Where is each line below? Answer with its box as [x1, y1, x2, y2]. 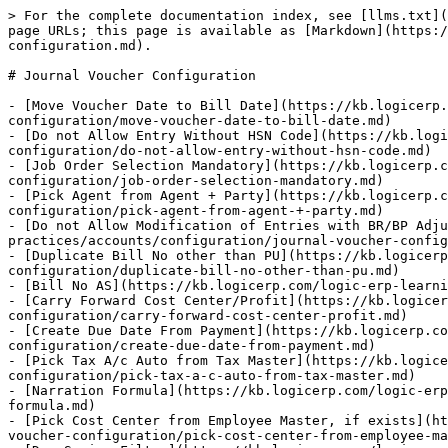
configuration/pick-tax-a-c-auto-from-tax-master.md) [8, 368, 416, 383]
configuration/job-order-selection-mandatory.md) [8, 173, 384, 188]
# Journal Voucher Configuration [8, 68, 256, 83]
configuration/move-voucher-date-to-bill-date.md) [8, 113, 392, 128]
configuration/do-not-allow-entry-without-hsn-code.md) [8, 143, 432, 158]
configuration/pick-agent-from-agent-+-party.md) [8, 203, 384, 218]
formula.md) [8, 398, 96, 413]
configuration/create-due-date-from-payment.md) [8, 338, 376, 353]
